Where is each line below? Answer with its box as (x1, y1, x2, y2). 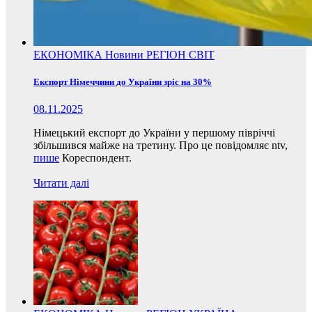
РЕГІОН (146, 48, 189, 61)
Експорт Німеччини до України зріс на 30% (33, 77, 212, 88)
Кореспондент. (59, 152, 132, 164)
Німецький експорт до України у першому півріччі (33, 127, 275, 139)
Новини (105, 48, 146, 61)
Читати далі (33, 177, 89, 189)
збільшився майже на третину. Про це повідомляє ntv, (33, 139, 288, 152)
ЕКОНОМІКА (33, 48, 105, 61)
